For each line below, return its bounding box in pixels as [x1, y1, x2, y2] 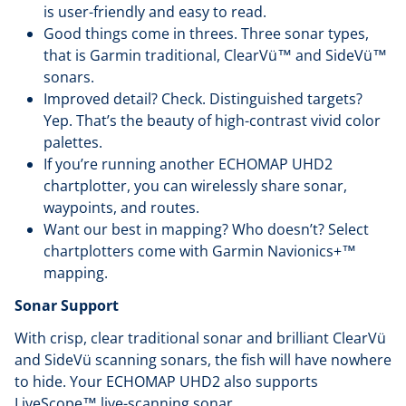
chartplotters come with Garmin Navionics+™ [43, 241, 356, 261]
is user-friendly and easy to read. [43, 2, 266, 22]
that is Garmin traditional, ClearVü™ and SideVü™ [43, 45, 387, 65]
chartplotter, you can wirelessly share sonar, [43, 176, 347, 196]
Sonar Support [14, 295, 119, 315]
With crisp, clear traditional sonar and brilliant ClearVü [14, 328, 386, 348]
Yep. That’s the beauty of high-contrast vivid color [43, 111, 381, 130]
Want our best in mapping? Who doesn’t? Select [43, 219, 369, 239]
